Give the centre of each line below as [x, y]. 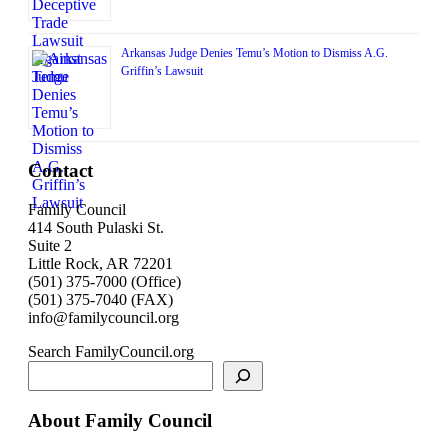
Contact [60, 171]
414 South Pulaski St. [96, 228]
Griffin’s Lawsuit [162, 70]
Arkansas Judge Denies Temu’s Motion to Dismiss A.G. [254, 52]
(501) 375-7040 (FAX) [100, 300]
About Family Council [120, 420]
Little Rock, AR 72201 [100, 264]
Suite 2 [50, 246]
